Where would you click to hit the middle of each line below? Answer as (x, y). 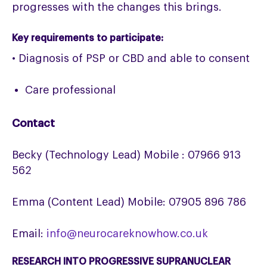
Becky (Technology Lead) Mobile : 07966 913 (127, 155)
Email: (30, 234)
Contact (34, 124)
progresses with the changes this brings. (117, 7)
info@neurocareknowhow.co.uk (128, 234)
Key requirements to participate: (88, 38)
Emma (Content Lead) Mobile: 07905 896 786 (129, 202)
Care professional (71, 90)
